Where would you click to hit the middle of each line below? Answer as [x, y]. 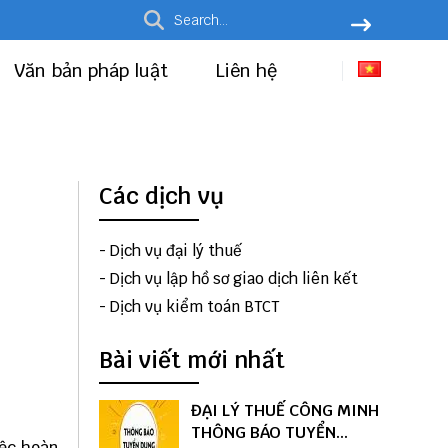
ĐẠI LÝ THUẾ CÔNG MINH [284, 411]
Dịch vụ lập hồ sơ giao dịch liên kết [233, 278]
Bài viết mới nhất [191, 359]
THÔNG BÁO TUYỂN [263, 433]
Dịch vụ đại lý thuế [175, 250]
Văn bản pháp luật [93, 70]
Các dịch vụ [161, 196]
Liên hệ [246, 70]
